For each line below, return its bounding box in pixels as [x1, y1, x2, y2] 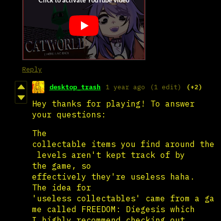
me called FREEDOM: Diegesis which [32, 204, 195, 214]
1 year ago [106, 82, 145, 91]
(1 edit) [150, 82, 182, 91]
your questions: [32, 109, 106, 119]
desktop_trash [49, 82, 101, 91]
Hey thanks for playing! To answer [32, 98, 195, 109]
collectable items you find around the [32, 139, 215, 149]
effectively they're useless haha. [32, 171, 195, 182]
